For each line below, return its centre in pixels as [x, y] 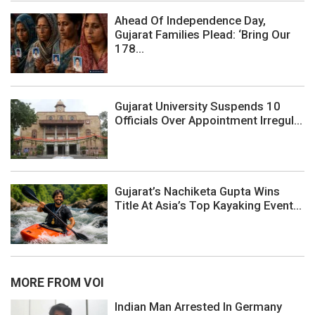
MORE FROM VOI [57, 282]
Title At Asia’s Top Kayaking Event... [208, 205]
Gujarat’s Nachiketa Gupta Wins [197, 191]
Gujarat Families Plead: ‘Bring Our [202, 35]
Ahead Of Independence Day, [190, 21]
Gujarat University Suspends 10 [198, 106]
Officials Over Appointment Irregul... [208, 120]
